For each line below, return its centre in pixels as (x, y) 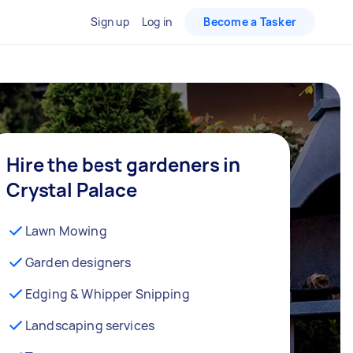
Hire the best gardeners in (124, 164)
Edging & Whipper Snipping (108, 294)
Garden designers (78, 262)
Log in (157, 22)
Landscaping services (90, 325)
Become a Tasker (250, 22)
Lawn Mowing (66, 231)
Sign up (110, 22)
